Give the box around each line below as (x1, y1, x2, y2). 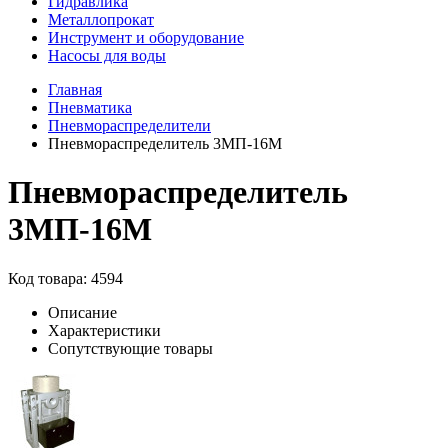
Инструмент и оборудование (48, 29, 244, 46)
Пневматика (48, 99, 132, 116)
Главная (48, 81, 102, 98)
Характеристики (48, 321, 161, 339)
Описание (48, 303, 117, 321)
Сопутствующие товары (48, 339, 213, 357)
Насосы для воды (48, 47, 166, 64)
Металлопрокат (48, 11, 154, 28)
